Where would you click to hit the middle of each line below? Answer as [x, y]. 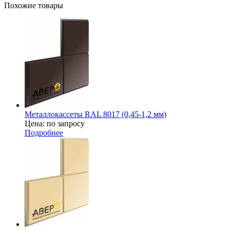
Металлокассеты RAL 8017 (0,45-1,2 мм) [95, 114]
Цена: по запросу [55, 123]
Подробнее [44, 132]
